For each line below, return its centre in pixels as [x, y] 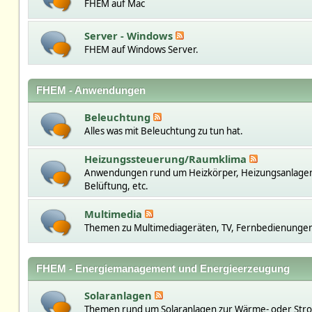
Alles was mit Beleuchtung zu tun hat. [163, 131]
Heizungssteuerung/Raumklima [166, 159]
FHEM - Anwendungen [91, 91]
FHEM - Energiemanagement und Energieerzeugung [163, 269]
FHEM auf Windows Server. [141, 49]
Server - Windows [130, 36]
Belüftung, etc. [116, 186]
